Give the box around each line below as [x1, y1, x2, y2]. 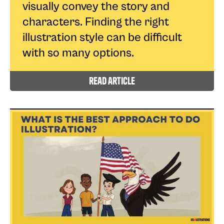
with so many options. [22, 45, 134, 60]
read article [89, 74, 135, 87]
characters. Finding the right [22, 14, 169, 29]
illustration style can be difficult [22, 30, 182, 44]
